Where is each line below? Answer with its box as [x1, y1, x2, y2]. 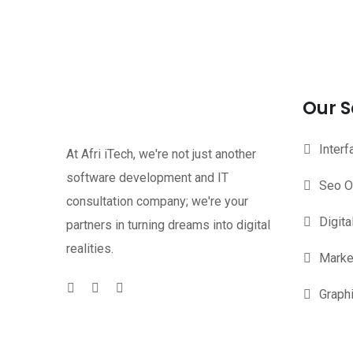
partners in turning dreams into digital [66, 217, 270, 232]
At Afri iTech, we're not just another [66, 147, 256, 162]
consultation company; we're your [66, 194, 248, 209]
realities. [66, 241, 113, 256]
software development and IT [66, 170, 229, 185]
